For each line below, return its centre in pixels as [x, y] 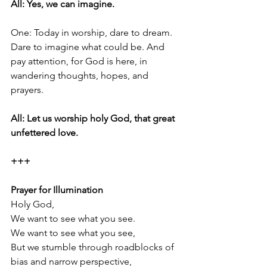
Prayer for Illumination [57, 190]
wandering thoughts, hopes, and [81, 76]
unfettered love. [44, 133]
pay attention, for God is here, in [80, 61]
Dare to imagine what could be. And [89, 47]
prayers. [27, 90]
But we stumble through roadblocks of [94, 247]
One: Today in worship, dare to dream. [93, 33]
